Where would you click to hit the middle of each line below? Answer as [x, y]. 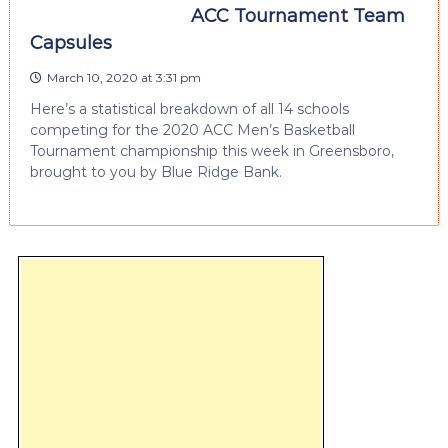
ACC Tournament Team [297, 15]
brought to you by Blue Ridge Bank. [155, 171]
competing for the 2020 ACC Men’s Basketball [192, 129]
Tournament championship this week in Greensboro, [211, 150]
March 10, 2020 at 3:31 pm [123, 77]
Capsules [70, 42]
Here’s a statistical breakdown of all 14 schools [189, 108]
